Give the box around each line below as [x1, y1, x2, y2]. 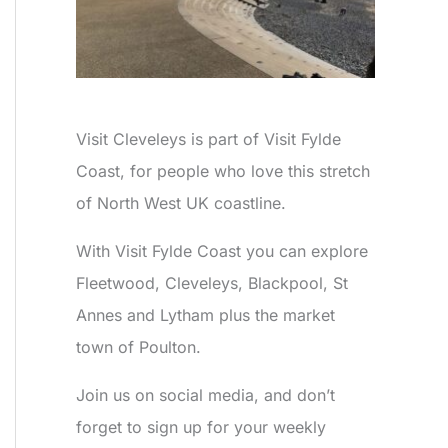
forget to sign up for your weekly [76, 416, 326, 437]
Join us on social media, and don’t [76, 384, 335, 405]
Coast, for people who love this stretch [76, 160, 370, 181]
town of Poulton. [76, 336, 201, 357]
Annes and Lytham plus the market [76, 304, 335, 325]
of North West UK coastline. [76, 192, 286, 213]
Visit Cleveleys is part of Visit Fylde [76, 128, 341, 149]
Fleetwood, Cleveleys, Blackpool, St [76, 272, 348, 293]
